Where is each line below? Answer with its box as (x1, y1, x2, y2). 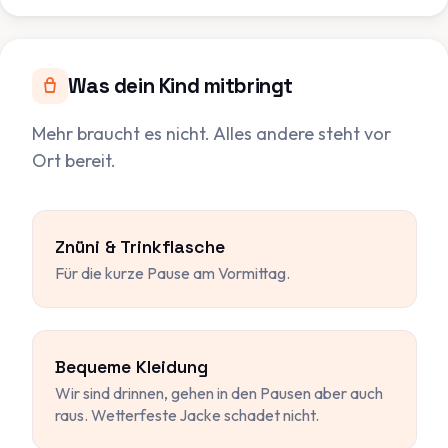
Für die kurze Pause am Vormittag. (55, 262, 290, 283)
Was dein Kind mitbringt (67, 72, 293, 99)
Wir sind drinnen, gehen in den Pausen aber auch (55, 383, 383, 404)
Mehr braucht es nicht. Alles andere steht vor (31, 121, 391, 145)
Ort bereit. (31, 148, 116, 172)
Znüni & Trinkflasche (55, 235, 225, 258)
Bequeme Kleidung (55, 356, 208, 379)
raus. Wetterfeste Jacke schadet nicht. (55, 405, 319, 426)
